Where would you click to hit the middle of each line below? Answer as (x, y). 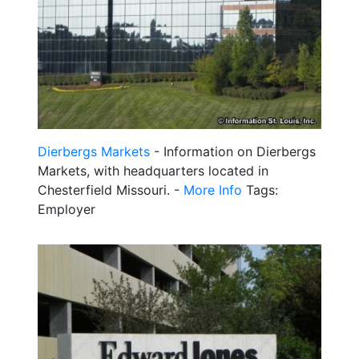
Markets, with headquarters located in (153, 171)
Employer (67, 210)
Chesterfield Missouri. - (111, 190)
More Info (213, 190)
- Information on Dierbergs (233, 152)
